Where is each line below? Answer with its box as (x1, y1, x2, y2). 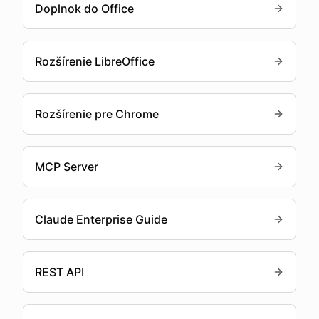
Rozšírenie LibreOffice (35, 54, 155, 68)
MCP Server (35, 159, 98, 174)
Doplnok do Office (35, 1, 134, 16)
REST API (35, 265, 84, 279)
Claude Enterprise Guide (35, 212, 167, 226)
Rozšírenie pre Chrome (35, 107, 159, 121)
